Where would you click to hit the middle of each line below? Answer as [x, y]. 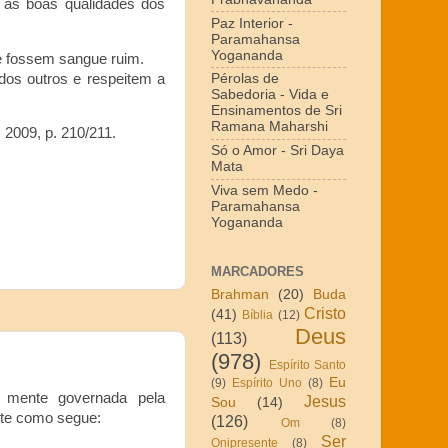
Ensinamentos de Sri [276, 111]
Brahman [240, 294]
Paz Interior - [252, 23]
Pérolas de [245, 79]
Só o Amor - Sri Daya [277, 151]
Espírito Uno [267, 382]
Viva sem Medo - [264, 190]
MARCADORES [257, 272]
